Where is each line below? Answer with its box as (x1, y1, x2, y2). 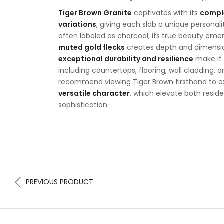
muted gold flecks (58, 42, 125, 52)
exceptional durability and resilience (58, 54, 193, 64)
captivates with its (132, 8, 200, 18)
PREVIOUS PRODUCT (26, 177, 93, 187)
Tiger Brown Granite (58, 8, 132, 18)
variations (58, 19, 96, 29)
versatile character (58, 88, 130, 98)
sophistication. (58, 100, 109, 110)
